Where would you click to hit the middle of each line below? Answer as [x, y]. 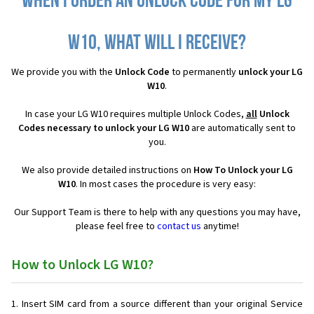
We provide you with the [63, 73]
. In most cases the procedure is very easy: [166, 185]
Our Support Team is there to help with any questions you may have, [157, 213]
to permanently [204, 73]
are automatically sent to [243, 129]
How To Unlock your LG [243, 171]
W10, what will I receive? [157, 44]
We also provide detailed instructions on [107, 171]
